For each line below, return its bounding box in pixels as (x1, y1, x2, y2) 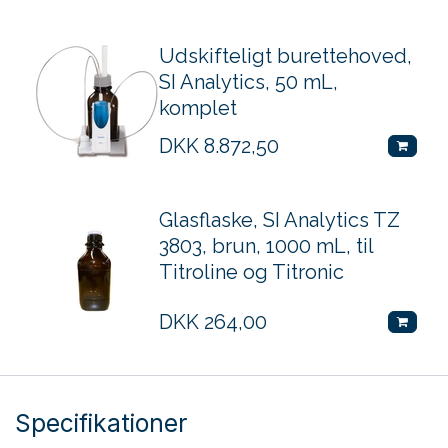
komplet (159, 96, 237, 121)
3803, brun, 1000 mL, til (159, 234, 373, 259)
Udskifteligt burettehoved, (159, 44, 412, 69)
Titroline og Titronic (159, 260, 344, 285)
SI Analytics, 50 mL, (159, 70, 338, 95)
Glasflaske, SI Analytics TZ (159, 208, 400, 233)
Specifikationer (15, 408, 187, 439)
